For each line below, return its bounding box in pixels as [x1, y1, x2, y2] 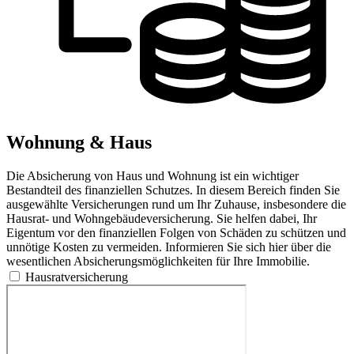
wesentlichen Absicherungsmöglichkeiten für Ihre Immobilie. [6, 254, 310, 268]
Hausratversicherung [25, 269, 128, 284]
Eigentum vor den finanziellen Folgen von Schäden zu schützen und [6, 225, 346, 239]
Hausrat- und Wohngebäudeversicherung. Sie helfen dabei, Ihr [6, 211, 317, 225]
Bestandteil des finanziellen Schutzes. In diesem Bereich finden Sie [6, 183, 340, 197]
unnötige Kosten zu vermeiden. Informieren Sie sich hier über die [6, 239, 331, 254]
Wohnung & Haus [6, 131, 152, 153]
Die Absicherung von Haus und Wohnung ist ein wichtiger [6, 168, 299, 183]
